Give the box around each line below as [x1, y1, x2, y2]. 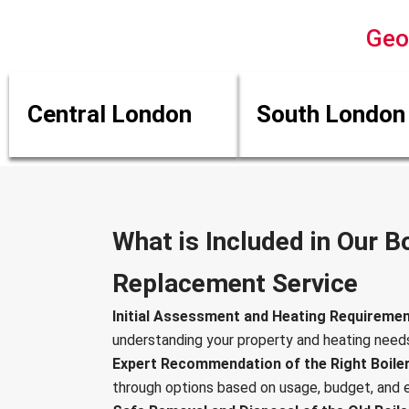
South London [257, 100, 406, 129]
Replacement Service [112, 268, 359, 299]
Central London [27, 100, 192, 129]
